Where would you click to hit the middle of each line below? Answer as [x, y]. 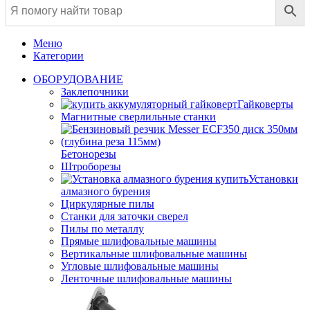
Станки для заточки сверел [125, 216]
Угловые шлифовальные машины [140, 266]
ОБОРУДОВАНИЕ [78, 79]
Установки [273, 179]
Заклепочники [95, 91]
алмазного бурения [106, 191]
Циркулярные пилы [108, 203]
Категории [58, 55]
